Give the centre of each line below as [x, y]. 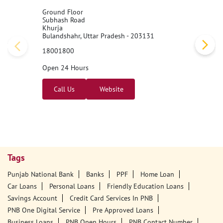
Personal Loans [72, 186]
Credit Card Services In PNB [111, 198]
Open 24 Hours [65, 68]
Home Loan [157, 174]
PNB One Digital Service [44, 210]
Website [111, 89]
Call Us [64, 89]
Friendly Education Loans [145, 186]
